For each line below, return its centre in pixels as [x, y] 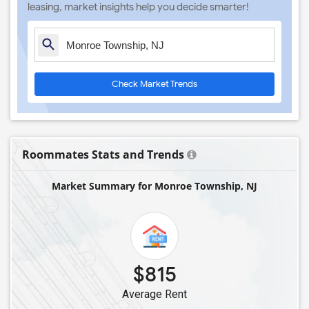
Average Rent [154, 294]
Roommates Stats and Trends [103, 154]
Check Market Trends [154, 84]
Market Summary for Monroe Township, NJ [154, 186]
